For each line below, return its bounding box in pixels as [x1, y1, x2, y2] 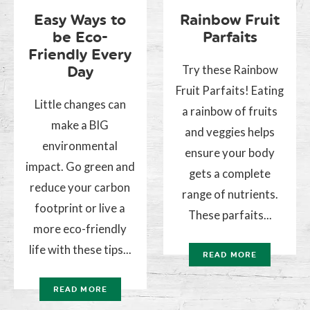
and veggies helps [185, 124, 275, 139]
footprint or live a [35, 200, 126, 215]
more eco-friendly [33, 221, 127, 236]
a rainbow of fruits [182, 103, 278, 118]
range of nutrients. [181, 186, 278, 201]
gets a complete [189, 165, 271, 181]
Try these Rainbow [181, 62, 278, 77]
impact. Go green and [25, 158, 135, 174]
